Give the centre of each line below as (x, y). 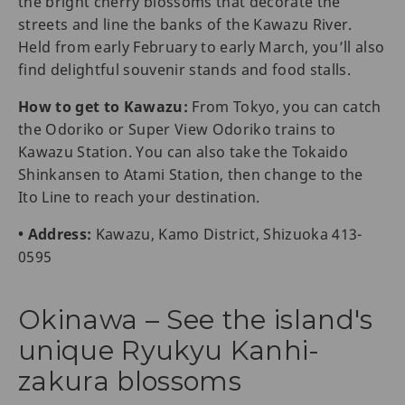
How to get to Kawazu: (104, 107)
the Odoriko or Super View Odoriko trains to (177, 130)
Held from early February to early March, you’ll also (202, 47)
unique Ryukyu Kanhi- (169, 351)
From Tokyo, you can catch (285, 107)
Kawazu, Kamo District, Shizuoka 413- (227, 235)
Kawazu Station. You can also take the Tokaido (184, 152)
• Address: (55, 235)
